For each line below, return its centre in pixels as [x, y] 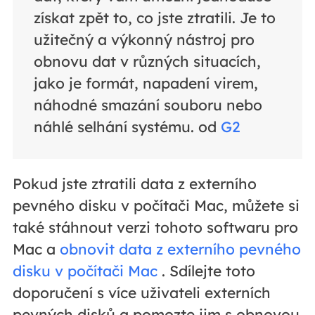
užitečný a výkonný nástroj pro [144, 39]
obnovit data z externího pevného [180, 249]
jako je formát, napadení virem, [146, 83]
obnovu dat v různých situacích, [147, 61]
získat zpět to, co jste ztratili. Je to [154, 17]
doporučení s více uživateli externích [141, 292]
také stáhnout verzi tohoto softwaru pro [155, 227]
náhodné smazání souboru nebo [148, 104]
